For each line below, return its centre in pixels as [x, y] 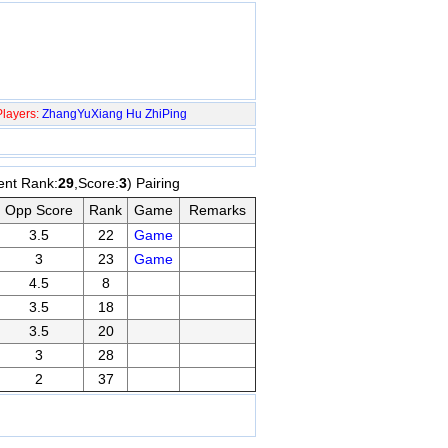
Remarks [217, 210]
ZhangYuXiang [82, 114]
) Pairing [153, 183]
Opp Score [39, 210]
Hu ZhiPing [156, 114]
